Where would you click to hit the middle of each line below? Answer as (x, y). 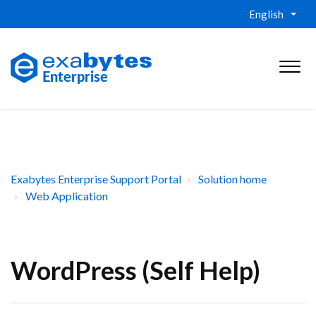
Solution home (232, 179)
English (266, 14)
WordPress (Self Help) (135, 270)
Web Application (67, 196)
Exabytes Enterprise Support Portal (96, 179)
